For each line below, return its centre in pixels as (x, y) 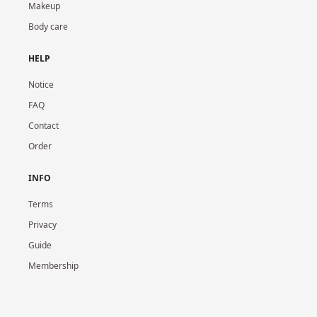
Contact (44, 126)
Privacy (42, 225)
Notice (41, 85)
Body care (48, 27)
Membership (53, 266)
